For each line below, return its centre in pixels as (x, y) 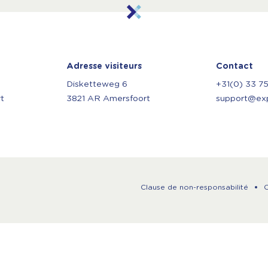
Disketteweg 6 (97, 84)
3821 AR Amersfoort (108, 99)
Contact (234, 66)
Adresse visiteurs (104, 66)
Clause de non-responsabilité (194, 187)
